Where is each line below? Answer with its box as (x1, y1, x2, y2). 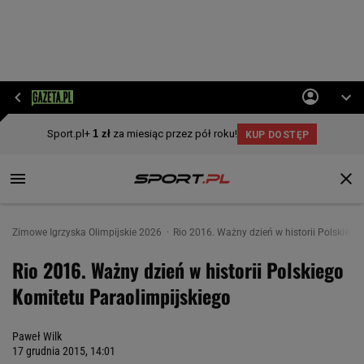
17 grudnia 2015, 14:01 (12, 344, 115, 357)
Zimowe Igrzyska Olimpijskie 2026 (12, 227, 164, 238)
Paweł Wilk (12, 330, 62, 343)
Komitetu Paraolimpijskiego (12, 281, 231, 310)
